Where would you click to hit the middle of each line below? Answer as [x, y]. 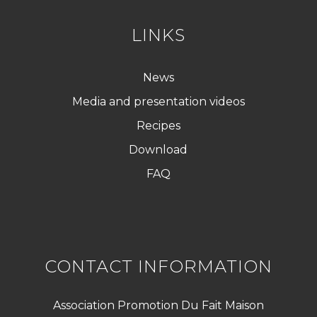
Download [158, 150]
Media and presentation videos [158, 102]
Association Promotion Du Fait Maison [158, 305]
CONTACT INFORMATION [158, 266]
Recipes [158, 126]
